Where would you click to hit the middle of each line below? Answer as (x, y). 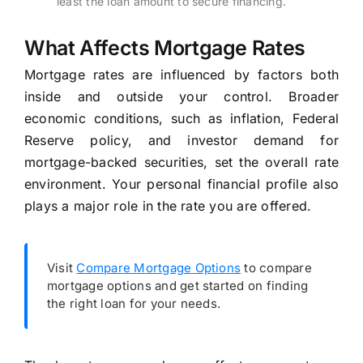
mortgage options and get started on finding (177, 286)
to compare (276, 268)
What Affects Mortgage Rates (164, 48)
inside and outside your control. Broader (181, 97)
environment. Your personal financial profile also (181, 184)
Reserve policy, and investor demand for (181, 141)
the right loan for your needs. (134, 304)
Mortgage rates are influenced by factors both (181, 75)
